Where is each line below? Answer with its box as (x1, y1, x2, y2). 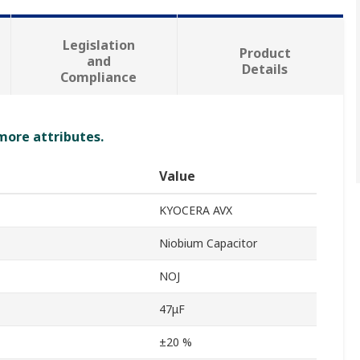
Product (239, 44, 291, 63)
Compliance (60, 68, 137, 87)
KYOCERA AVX (159, 202, 232, 219)
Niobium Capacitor (159, 235, 257, 252)
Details (242, 60, 288, 79)
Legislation (62, 36, 135, 55)
